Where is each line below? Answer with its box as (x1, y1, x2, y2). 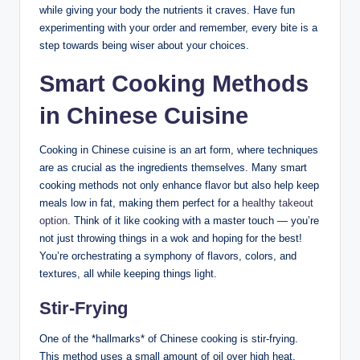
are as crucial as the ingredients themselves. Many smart (39, 161, 307, 174)
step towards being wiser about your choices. (39, 39, 249, 51)
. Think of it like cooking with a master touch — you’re (67, 214, 319, 227)
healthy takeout (242, 196, 313, 209)
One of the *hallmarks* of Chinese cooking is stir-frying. (39, 332, 298, 345)
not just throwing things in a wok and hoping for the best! (39, 231, 302, 244)
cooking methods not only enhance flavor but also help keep (39, 178, 319, 191)
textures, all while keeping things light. (39, 267, 217, 280)
